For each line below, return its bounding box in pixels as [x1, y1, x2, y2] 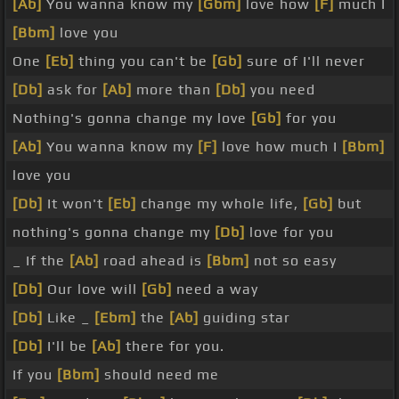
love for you [245, 224, 334, 241]
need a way [172, 281, 258, 298]
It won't [43, 195, 108, 213]
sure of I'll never [242, 53, 365, 70]
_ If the [12, 252, 69, 270]
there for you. [121, 338, 224, 355]
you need [246, 81, 315, 99]
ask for [43, 81, 102, 99]
